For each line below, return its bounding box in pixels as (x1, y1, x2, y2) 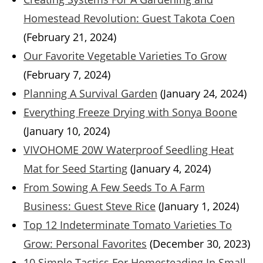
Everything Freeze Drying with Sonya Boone (23, 105, 237, 120)
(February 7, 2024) (23, 68, 110, 82)
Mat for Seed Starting (23, 161, 127, 176)
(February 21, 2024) (23, 30, 116, 45)
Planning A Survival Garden (23, 86, 157, 101)
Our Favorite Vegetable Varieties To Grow (23, 49, 227, 63)
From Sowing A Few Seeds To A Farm (23, 180, 205, 195)
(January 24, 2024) (160, 86, 247, 101)
